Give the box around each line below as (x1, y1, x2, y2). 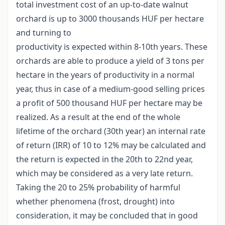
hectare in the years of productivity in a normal (16, 69, 194, 81)
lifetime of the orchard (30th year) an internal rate (16, 126, 205, 137)
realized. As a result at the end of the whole (16, 111, 180, 123)
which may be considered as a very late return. (16, 168, 193, 179)
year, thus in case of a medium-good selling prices (16, 83, 205, 95)
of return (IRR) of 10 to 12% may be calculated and (16, 140, 206, 151)
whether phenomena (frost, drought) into (16, 196, 175, 207)
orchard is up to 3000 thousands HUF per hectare (16, 13, 204, 25)
